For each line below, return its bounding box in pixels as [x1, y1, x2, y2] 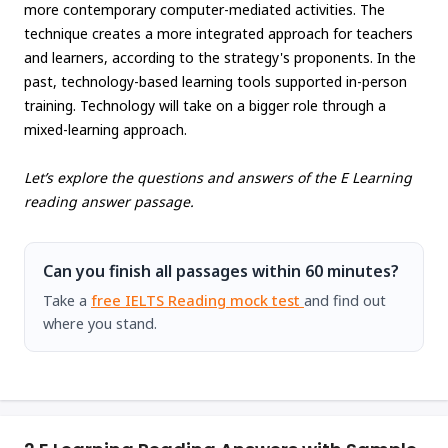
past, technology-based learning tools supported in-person [24, 72, 407, 92]
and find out [304, 290, 386, 311]
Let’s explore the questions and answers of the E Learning [24, 168, 412, 188]
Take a [43, 290, 91, 311]
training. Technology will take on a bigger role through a [24, 96, 386, 116]
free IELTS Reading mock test [91, 290, 304, 311]
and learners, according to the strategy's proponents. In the [24, 48, 416, 68]
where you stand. [43, 313, 157, 334]
